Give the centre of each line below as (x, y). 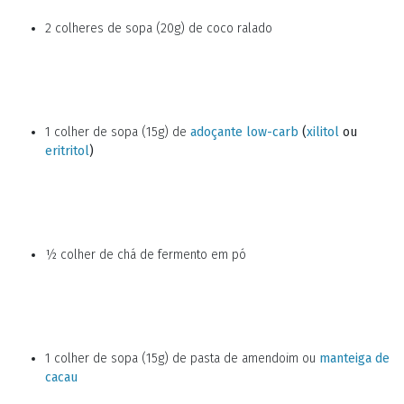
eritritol (67, 151)
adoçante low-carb (244, 132)
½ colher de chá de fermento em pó (146, 255)
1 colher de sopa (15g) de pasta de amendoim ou (182, 358)
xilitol (323, 132)
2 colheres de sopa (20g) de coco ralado (159, 28)
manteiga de (354, 358)
